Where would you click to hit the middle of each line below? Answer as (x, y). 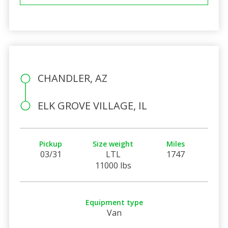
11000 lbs (113, 165)
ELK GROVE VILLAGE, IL (92, 105)
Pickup (51, 144)
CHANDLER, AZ (72, 78)
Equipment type (114, 202)
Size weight (113, 144)
